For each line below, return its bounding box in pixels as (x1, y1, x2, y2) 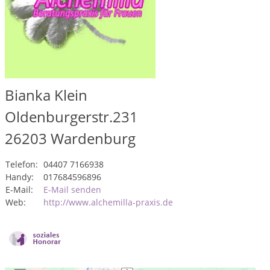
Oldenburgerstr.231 (5, 107, 138, 127)
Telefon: (5, 159, 38, 170)
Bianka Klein (5, 85, 87, 105)
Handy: (5, 171, 34, 183)
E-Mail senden (43, 184, 101, 195)
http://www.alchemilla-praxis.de (43, 196, 173, 208)
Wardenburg (51, 128, 136, 148)
